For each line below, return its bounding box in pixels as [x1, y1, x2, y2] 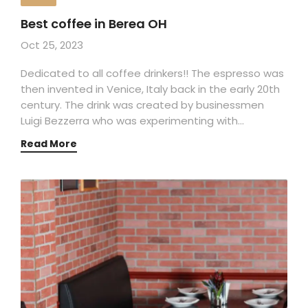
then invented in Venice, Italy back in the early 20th [21, 82, 280, 97]
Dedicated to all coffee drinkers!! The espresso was [21, 66, 284, 81]
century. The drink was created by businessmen [21, 98, 264, 113]
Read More [21, 137, 77, 151]
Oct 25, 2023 [21, 38, 83, 53]
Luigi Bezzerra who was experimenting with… [21, 113, 244, 129]
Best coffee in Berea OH [21, 15, 167, 33]
